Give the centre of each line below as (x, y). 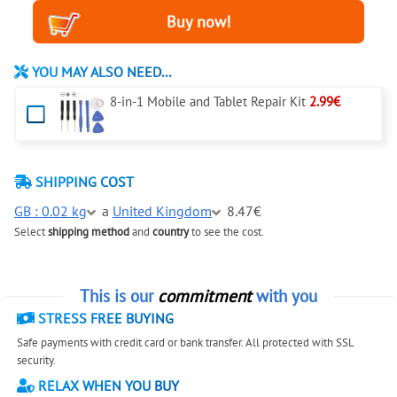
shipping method (89, 232)
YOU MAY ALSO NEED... (100, 72)
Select (31, 232)
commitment (205, 296)
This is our (119, 296)
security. (37, 361)
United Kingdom (162, 211)
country (171, 232)
